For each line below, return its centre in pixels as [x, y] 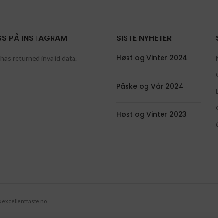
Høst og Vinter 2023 [152, 114]
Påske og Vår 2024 [150, 86]
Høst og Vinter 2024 [152, 58]
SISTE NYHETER [144, 38]
